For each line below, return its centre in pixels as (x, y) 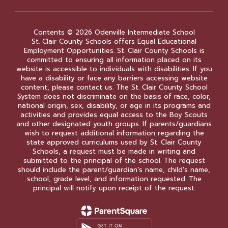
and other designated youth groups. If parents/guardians (114, 124)
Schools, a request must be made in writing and (114, 151)
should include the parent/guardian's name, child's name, (114, 170)
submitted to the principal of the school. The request (114, 161)
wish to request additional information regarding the (114, 133)
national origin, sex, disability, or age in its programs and (114, 106)
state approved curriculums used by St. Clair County (114, 142)
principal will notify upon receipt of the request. (114, 188)
